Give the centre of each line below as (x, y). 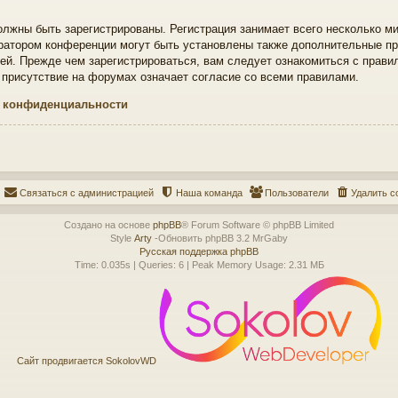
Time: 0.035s (102, 264)
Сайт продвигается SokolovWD (88, 360)
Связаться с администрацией (87, 192)
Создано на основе (108, 224)
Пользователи (297, 192)
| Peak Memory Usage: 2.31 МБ (254, 264)
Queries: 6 (161, 264)
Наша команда (209, 192)
